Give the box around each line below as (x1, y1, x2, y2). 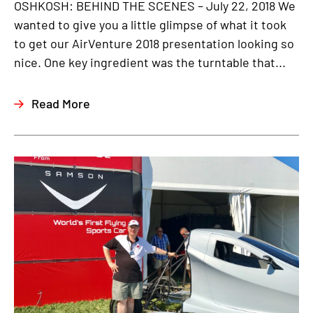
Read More (31, 96, 90, 112)
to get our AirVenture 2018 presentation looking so (14, 36, 294, 52)
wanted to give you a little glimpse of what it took (14, 17, 286, 33)
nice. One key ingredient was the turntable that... (14, 54, 286, 71)
